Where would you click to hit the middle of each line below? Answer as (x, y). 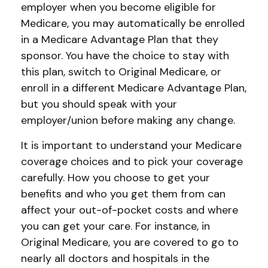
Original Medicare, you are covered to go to (130, 242)
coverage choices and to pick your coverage (132, 162)
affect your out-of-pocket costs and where (130, 210)
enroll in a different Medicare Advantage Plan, (134, 88)
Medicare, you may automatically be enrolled (133, 23)
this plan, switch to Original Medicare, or (121, 72)
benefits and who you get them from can (123, 194)
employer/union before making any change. (128, 120)
